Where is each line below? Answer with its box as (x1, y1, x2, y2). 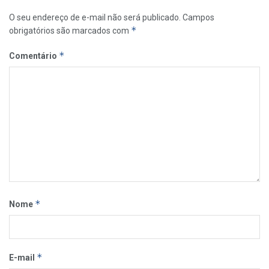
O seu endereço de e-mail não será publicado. (9, 12, 181, 22)
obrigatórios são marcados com (9, 25, 131, 35)
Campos (183, 12, 214, 22)
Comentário (9, 50, 59, 61)
